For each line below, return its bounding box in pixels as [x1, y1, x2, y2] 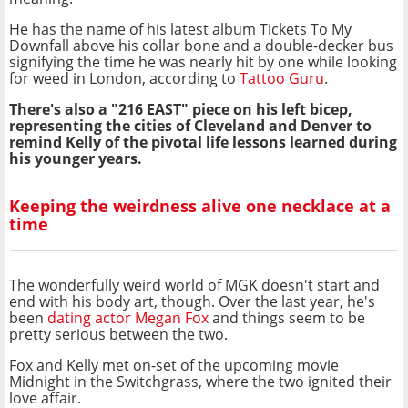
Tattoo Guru [240, 67, 324, 88]
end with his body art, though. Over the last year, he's [9, 291, 375, 311]
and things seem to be [212, 307, 365, 328]
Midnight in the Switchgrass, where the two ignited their [9, 371, 392, 392]
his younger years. [9, 148, 142, 168]
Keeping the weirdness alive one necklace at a [9, 195, 391, 218]
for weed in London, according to [9, 67, 240, 88]
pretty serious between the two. [9, 323, 228, 344]
